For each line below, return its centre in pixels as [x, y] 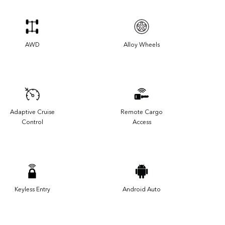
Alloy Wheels [142, 44]
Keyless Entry [32, 189]
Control [32, 122]
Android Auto [142, 189]
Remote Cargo [142, 112]
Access [142, 122]
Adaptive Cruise [32, 112]
